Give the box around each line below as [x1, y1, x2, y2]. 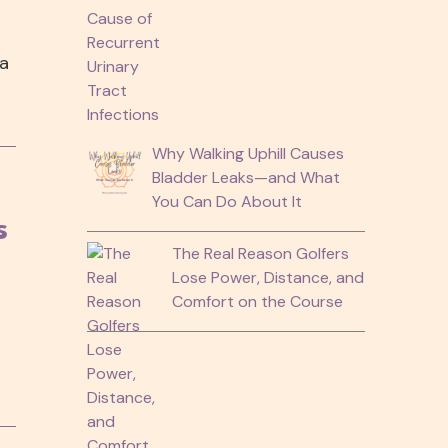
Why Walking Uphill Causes [151, 142, 344, 164]
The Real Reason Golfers [171, 242, 349, 264]
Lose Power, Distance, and [171, 266, 364, 288]
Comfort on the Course [171, 290, 343, 312]
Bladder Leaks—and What [151, 166, 340, 188]
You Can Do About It [151, 190, 302, 212]
